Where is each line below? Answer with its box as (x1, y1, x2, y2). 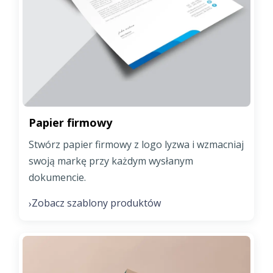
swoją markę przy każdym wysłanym (29, 154, 193, 168)
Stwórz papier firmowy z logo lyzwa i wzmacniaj (29, 138, 244, 152)
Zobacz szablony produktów (32, 196, 161, 210)
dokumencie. (29, 171, 86, 185)
